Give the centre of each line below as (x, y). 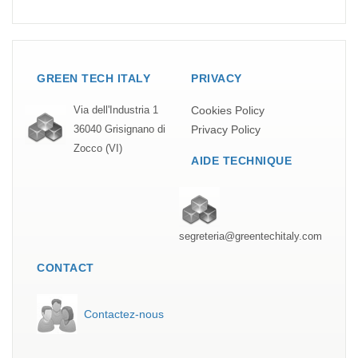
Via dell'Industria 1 (116, 110)
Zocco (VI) (98, 148)
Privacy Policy (226, 129)
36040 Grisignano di (119, 129)
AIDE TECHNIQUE (241, 160)
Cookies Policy (228, 110)
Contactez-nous (124, 314)
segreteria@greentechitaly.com (251, 236)
